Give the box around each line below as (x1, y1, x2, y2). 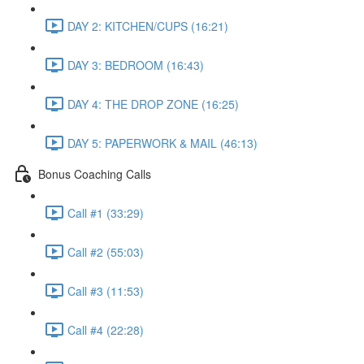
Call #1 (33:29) (67, 204, 144, 221)
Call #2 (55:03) (67, 243, 144, 260)
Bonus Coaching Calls (38, 165, 151, 182)
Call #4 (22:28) (67, 321, 144, 338)
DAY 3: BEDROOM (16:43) (67, 56, 204, 73)
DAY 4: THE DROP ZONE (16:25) (67, 95, 239, 112)
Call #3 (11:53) (67, 282, 144, 299)
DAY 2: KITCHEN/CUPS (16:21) (67, 17, 228, 34)
